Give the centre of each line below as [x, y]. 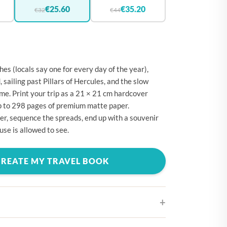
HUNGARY [32, 185]
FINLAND [30, 112]
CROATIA [30, 21]
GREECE [27, 167]
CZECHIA [29, 58]
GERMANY [32, 149]
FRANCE [28, 131]
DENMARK [32, 76]
